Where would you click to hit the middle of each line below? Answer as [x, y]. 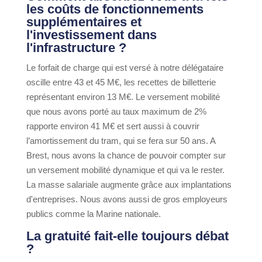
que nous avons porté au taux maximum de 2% [116, 112]
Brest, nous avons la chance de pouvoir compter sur [126, 156]
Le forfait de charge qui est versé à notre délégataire [125, 68]
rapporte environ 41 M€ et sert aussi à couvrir [113, 126]
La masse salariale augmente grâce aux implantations [129, 185]
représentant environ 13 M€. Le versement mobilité [123, 97]
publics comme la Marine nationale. [93, 214]
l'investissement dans [91, 35]
